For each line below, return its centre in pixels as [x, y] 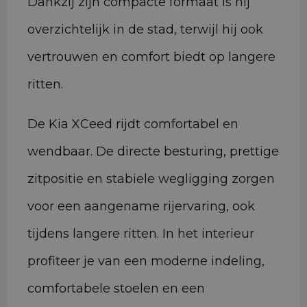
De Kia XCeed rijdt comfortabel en [133, 124]
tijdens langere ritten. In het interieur [141, 234]
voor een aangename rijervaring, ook [141, 207]
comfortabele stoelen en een [116, 289]
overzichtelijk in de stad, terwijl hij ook [145, 30]
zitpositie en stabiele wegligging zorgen [151, 179]
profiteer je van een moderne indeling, [146, 261]
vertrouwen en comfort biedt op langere [151, 57]
